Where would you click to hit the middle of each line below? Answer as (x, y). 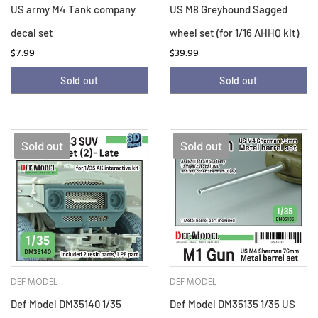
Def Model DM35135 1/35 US (232, 304)
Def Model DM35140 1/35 (66, 304)
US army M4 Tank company (73, 10)
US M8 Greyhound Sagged (229, 10)
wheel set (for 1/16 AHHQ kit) (234, 33)
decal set (32, 33)
